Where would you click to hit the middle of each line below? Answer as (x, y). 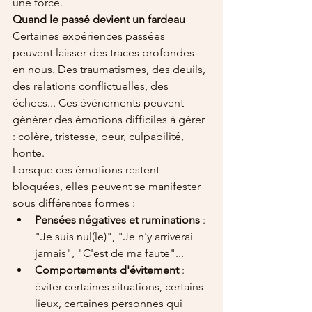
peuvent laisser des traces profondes (105, 53)
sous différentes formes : (74, 203)
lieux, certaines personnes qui (110, 304)
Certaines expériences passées (90, 36)
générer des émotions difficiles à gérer (110, 120)
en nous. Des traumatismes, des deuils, (110, 70)
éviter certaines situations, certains (120, 287)
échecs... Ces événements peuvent (100, 103)
